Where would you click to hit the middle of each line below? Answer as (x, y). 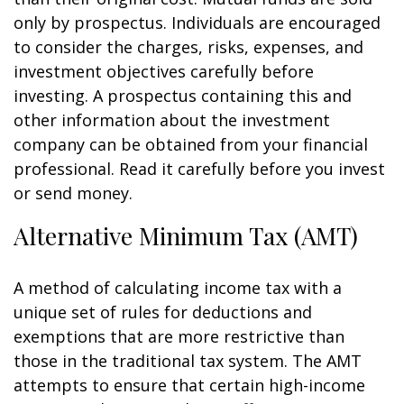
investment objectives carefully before (164, 71)
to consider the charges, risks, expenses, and (188, 47)
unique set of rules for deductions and (163, 312)
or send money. (73, 193)
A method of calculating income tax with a (178, 288)
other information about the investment (172, 120)
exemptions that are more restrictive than (179, 336)
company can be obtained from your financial (191, 144)
